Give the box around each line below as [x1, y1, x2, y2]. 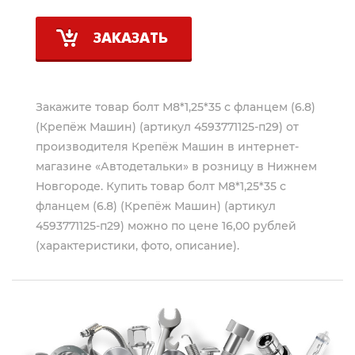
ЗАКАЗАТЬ [94, 32, 168, 47]
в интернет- [224, 139, 299, 155]
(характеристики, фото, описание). [36, 239, 239, 254]
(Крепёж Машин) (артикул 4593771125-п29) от [36, 120, 299, 135]
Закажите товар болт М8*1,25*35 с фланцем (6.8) [36, 100, 315, 115]
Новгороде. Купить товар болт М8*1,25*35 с [36, 179, 286, 194]
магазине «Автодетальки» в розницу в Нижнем [36, 159, 317, 174]
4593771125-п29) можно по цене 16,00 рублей [36, 219, 296, 234]
